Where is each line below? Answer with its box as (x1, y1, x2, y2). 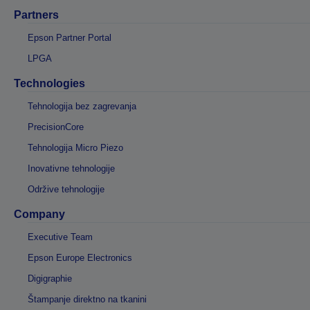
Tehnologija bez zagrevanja (28, 100, 136, 111)
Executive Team (28, 231, 93, 242)
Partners (14, 8, 59, 21)
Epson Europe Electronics (28, 252, 132, 263)
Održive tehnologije (28, 183, 104, 194)
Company (14, 208, 65, 220)
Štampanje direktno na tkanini (28, 293, 147, 304)
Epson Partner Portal (28, 32, 111, 43)
